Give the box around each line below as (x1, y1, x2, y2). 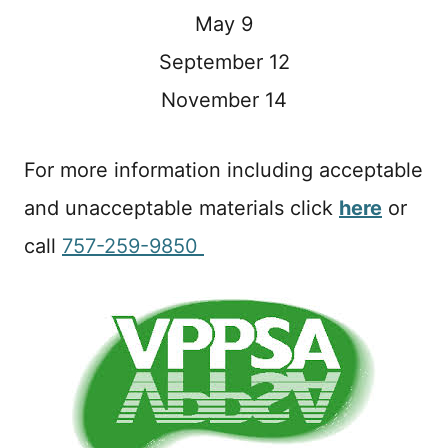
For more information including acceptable (24, 157, 423, 182)
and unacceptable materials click (24, 195, 339, 220)
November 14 (161, 87, 287, 112)
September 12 (158, 49, 290, 74)
